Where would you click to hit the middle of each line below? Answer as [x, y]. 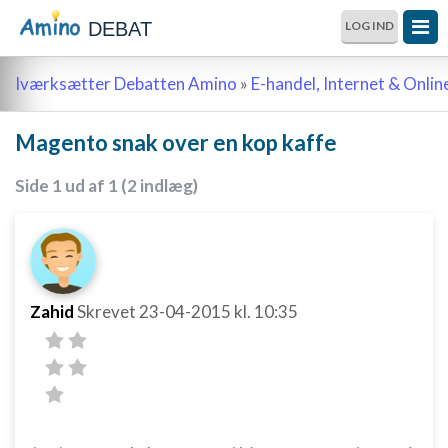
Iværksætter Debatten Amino [126, 83]
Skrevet [108, 311]
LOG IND [369, 25]
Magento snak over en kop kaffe [176, 142]
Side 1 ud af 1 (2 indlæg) [106, 185]
